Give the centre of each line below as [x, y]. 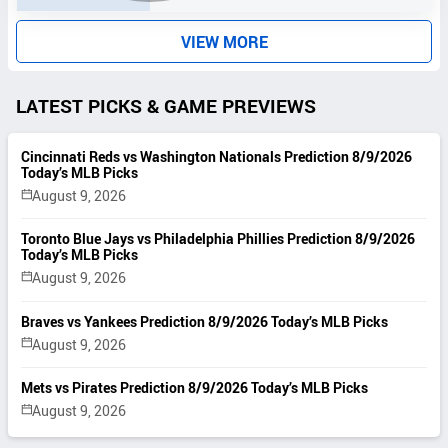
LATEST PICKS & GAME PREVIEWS [166, 105]
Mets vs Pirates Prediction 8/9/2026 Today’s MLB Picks [195, 388]
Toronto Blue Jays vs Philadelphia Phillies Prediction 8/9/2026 [218, 239]
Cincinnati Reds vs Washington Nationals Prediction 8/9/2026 [217, 157]
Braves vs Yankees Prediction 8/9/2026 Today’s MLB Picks [205, 321]
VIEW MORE [224, 41]
